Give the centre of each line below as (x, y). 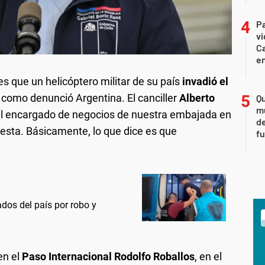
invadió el (205, 82)
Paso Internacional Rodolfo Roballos (108, 257)
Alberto (197, 98)
